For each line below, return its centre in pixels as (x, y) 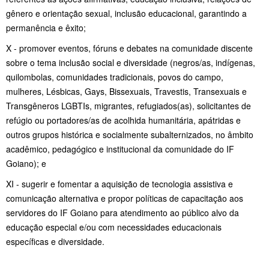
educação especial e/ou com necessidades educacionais (114, 227)
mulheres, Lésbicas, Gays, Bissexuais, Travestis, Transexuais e (126, 91)
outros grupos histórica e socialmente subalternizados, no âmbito (130, 134)
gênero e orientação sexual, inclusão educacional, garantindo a (126, 13)
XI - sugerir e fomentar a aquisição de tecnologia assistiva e (119, 183)
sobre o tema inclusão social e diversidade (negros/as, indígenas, (131, 62)
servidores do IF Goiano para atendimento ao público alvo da (122, 212)
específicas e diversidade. (55, 241)
